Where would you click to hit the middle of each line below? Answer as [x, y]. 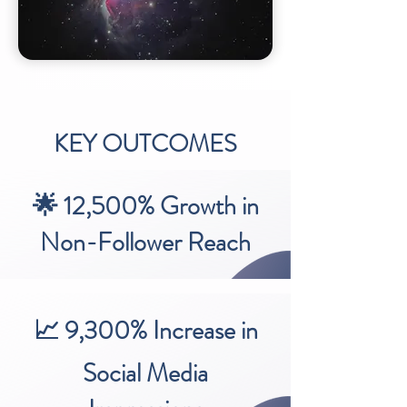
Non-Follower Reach [145, 243]
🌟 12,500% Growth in [145, 206]
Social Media [145, 373]
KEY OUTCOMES [145, 144]
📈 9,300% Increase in [145, 331]
